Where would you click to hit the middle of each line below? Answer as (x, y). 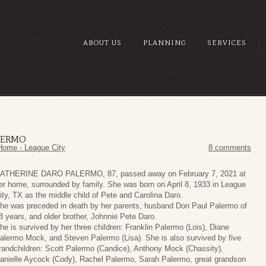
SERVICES (227, 43)
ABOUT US (102, 43)
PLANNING (164, 43)
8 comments (230, 148)
